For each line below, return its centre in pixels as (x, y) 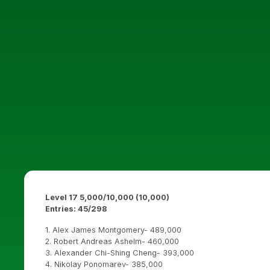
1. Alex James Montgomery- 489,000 (113, 230)
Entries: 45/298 (76, 209)
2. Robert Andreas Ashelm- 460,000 (112, 241)
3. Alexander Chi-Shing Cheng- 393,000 (120, 253)
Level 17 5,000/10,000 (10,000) (107, 197)
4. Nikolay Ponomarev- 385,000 (104, 264)
